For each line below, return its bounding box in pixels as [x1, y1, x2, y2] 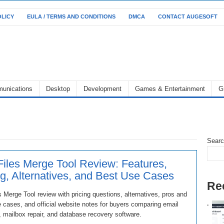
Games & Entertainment [135, 85, 205, 92]
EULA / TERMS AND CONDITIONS [27, 13, 115, 19]
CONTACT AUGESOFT [158, 13, 217, 19]
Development [83, 85, 121, 92]
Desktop [46, 85, 70, 92]
